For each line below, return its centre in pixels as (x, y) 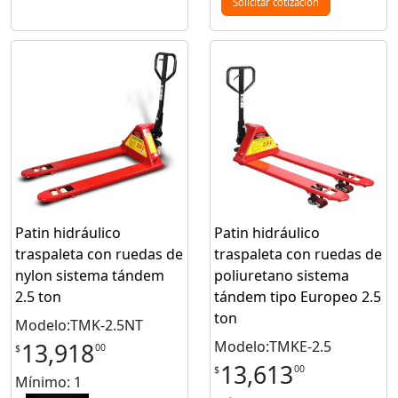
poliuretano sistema (282, 276)
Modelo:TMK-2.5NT (79, 326)
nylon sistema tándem (90, 276)
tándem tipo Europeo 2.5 (298, 297)
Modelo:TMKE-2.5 (273, 347)
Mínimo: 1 (48, 382)
